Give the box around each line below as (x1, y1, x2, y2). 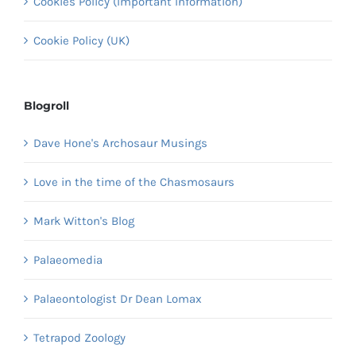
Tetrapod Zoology (33, 331, 126, 346)
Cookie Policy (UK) (33, 33, 130, 48)
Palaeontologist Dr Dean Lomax (33, 292, 202, 307)
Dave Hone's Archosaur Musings (33, 136, 207, 151)
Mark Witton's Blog (33, 214, 134, 229)
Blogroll (24, 99, 69, 114)
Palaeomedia (33, 253, 103, 268)
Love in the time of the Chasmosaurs (33, 175, 234, 190)
